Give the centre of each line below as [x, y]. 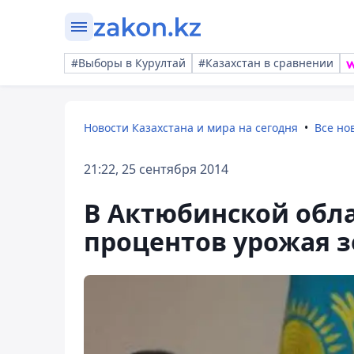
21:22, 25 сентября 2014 [156, 169]
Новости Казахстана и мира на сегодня [191, 128]
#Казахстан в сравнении [266, 63]
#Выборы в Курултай [128, 63]
